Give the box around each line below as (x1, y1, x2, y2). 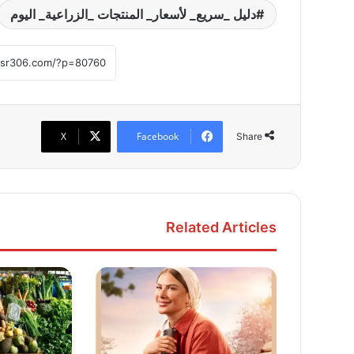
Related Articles (166, 218, 277, 235)
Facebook (137, 129, 179, 143)
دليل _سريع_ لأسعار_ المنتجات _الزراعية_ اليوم (10, 6, 256, 22)
